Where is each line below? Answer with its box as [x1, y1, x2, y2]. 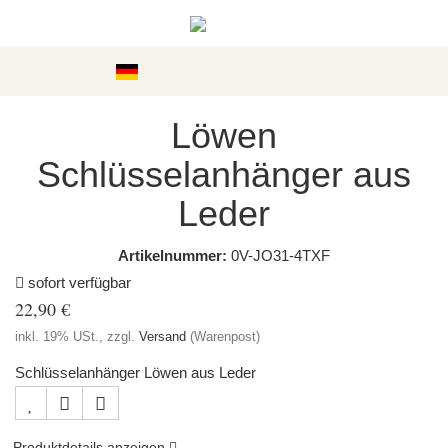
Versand [139, 329, 186, 344]
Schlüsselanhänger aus [37, 154, 411, 195]
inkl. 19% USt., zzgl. [15, 329, 139, 344]
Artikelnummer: [118, 247, 227, 264]
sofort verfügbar [24, 274, 131, 291]
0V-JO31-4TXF [231, 247, 330, 264]
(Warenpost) [190, 329, 260, 344]
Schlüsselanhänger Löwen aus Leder [15, 364, 256, 381]
